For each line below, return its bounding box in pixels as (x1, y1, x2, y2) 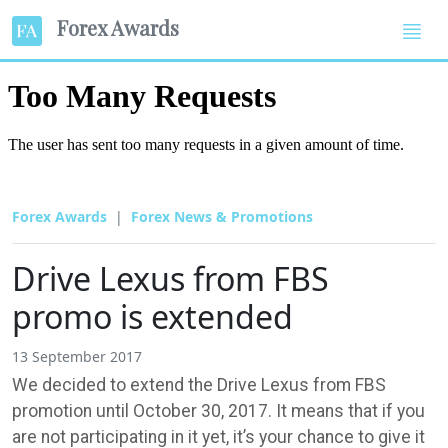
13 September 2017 (12, 346, 142, 366)
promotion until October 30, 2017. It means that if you (12, 400, 425, 421)
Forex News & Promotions (131, 206, 313, 226)
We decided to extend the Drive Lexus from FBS (12, 374, 386, 395)
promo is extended (12, 294, 293, 338)
